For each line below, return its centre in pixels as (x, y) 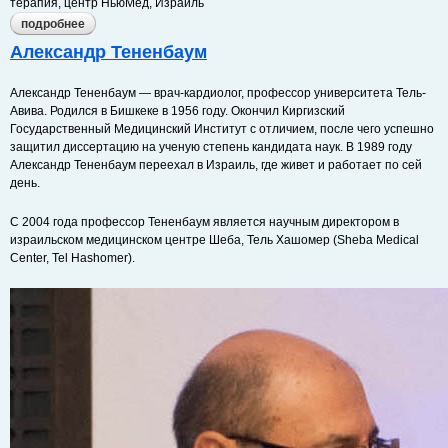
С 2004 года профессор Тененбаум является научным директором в (204, 222)
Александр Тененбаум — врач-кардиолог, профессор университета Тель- (218, 93)
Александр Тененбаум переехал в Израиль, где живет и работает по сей (216, 165)
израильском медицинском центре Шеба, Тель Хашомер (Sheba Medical (214, 240)
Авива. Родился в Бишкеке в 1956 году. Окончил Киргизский (177, 111)
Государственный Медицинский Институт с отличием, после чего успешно (222, 129)
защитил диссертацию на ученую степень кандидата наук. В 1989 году (211, 147)
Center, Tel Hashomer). (72, 258)
